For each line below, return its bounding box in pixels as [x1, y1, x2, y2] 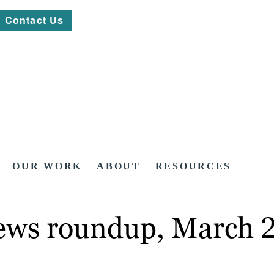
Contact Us [5, 13, 64, 27]
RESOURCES [155, 161, 232, 172]
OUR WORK [12, 161, 83, 172]
